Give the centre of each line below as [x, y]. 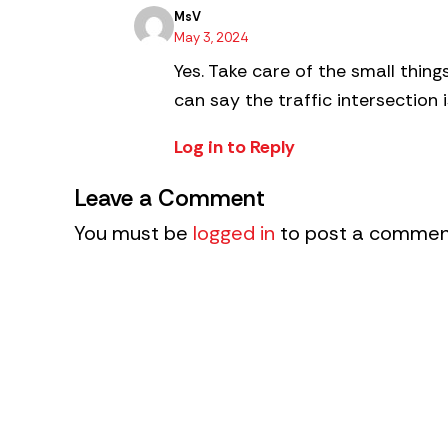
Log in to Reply [234, 146]
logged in [234, 232]
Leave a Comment [169, 197]
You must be [133, 232]
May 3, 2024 [211, 37]
